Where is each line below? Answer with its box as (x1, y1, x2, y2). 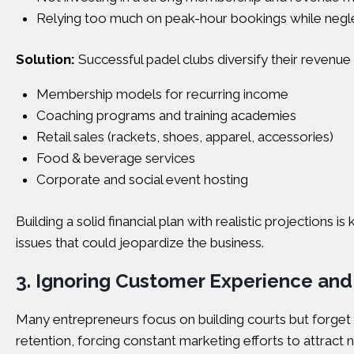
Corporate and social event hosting (36, 171, 248, 187)
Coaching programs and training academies (36, 107, 296, 123)
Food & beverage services (36, 150, 195, 166)
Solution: (16, 51, 75, 67)
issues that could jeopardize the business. (16, 234, 264, 250)
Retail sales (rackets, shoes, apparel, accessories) (36, 129, 333, 145)
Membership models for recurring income (36, 86, 288, 102)
